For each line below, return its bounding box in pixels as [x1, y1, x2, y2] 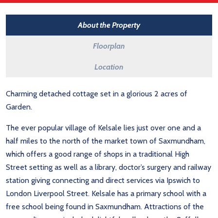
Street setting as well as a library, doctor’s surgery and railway [6, 162, 211, 172]
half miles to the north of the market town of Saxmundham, [6, 136, 205, 145]
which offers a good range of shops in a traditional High [6, 149, 189, 159]
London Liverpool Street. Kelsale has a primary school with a [6, 188, 206, 198]
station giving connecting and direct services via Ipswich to [6, 175, 200, 185]
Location [94, 62, 124, 72]
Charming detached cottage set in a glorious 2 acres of [6, 89, 187, 98]
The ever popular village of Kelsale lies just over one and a [6, 123, 201, 132]
